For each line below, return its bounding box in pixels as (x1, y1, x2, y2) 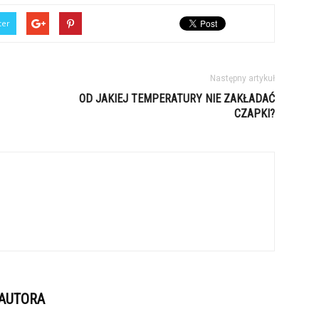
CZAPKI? (234, 107, 275, 120)
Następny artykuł (210, 73, 275, 83)
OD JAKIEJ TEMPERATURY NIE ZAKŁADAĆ (79, 92, 275, 105)
